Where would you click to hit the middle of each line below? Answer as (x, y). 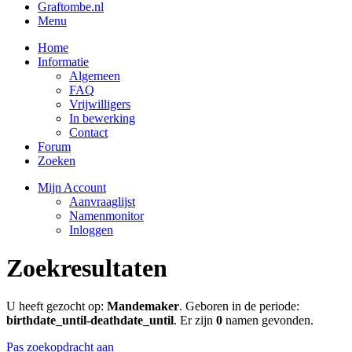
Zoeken (57, 160)
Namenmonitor (106, 215)
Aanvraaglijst (102, 201)
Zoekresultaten (87, 268)
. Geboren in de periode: (239, 306)
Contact (88, 132)
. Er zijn (195, 321)
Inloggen (91, 229)
